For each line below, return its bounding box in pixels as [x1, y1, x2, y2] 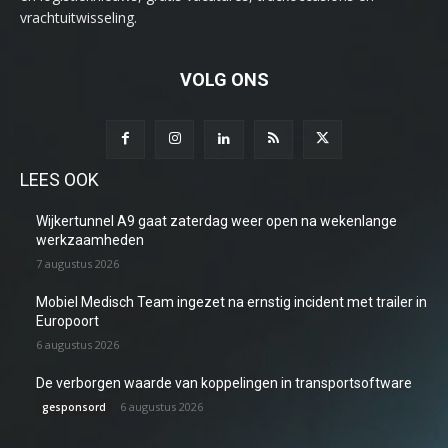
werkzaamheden [36, 232, 144, 249]
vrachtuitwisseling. [20, 7, 137, 27]
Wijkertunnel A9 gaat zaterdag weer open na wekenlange [36, 213, 397, 230]
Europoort [36, 313, 99, 330]
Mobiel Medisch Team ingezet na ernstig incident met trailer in [36, 294, 427, 311]
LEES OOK [20, 169, 99, 191]
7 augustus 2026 [36, 256, 119, 272]
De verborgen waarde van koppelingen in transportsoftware [36, 375, 412, 392]
